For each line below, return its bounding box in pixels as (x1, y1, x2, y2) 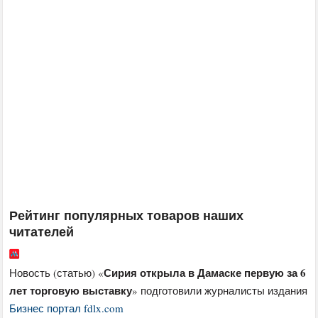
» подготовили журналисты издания (132, 283, 308, 298)
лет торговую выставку (9, 283, 133, 299)
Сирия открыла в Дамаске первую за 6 (104, 265, 307, 281)
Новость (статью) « (9, 265, 104, 280)
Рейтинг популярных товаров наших (9, 206, 244, 225)
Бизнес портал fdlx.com (9, 301, 124, 316)
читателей (9, 222, 75, 241)
